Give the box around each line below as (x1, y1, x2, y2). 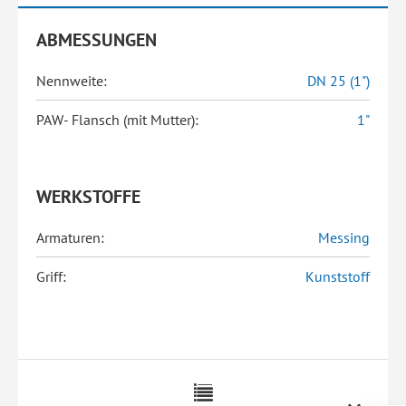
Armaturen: (36, 228, 104, 246)
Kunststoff (305, 267, 370, 285)
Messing (318, 228, 370, 246)
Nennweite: (36, 72, 107, 90)
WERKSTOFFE (36, 185, 140, 208)
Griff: (36, 267, 66, 285)
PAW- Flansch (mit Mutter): (36, 111, 198, 129)
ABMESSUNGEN (36, 28, 157, 52)
